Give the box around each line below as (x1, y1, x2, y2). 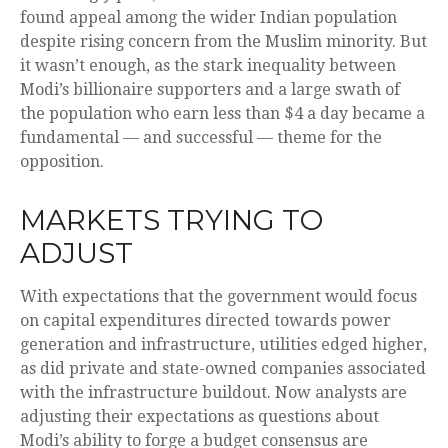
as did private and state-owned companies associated (20, 359, 426, 379)
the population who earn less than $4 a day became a (20, 104, 425, 124)
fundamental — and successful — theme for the (20, 128, 382, 148)
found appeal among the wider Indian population (20, 8, 397, 28)
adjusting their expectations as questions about (20, 407, 379, 427)
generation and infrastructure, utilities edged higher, (20, 335, 427, 355)
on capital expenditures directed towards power (20, 311, 391, 331)
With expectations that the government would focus (20, 287, 417, 307)
